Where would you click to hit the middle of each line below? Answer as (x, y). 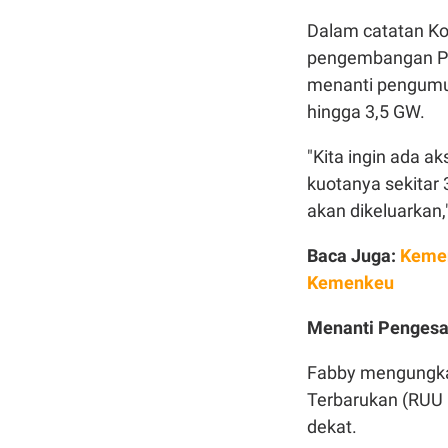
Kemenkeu (350, 282)
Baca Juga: (353, 255)
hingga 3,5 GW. (366, 111)
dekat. (332, 426)
